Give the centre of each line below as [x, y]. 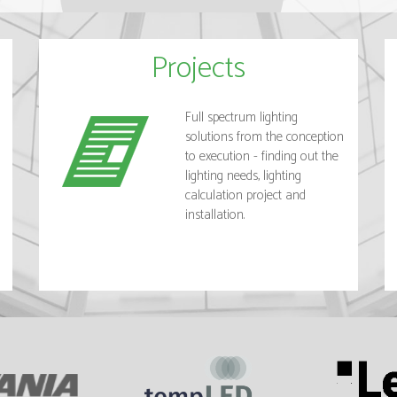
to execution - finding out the [262, 156]
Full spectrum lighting [241, 117]
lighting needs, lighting [243, 175]
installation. [215, 214]
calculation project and [245, 195]
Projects [198, 68]
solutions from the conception [265, 136]
